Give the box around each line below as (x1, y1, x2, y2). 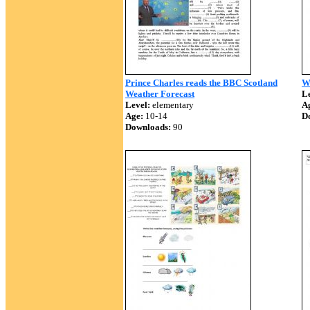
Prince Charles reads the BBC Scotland (125, 77, 277, 88)
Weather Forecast (125, 89, 194, 99)
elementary (150, 100, 194, 110)
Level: (125, 100, 150, 110)
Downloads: (125, 122, 171, 132)
